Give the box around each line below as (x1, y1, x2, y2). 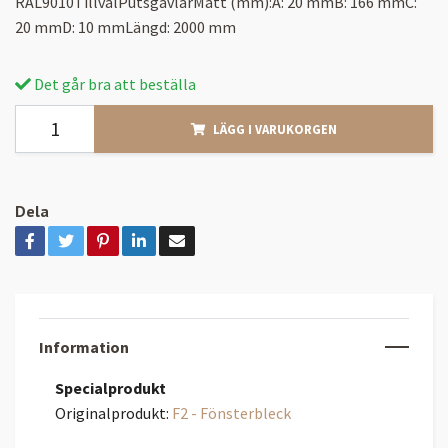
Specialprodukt (55, 377, 166, 398)
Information (39, 336, 129, 357)
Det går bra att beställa (31, 73, 196, 94)
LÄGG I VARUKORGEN (212, 120, 337, 137)
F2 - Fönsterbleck (172, 402, 291, 423)
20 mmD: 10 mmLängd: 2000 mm (15, 16, 236, 37)
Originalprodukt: (55, 402, 172, 423)
